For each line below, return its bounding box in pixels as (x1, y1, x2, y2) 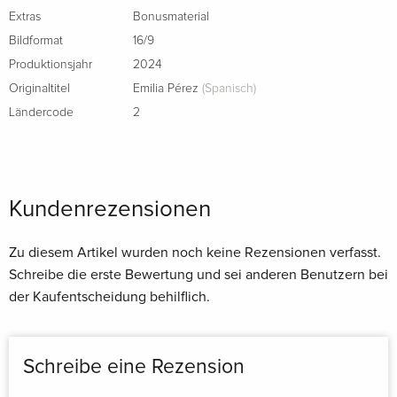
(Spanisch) (198, 82, 256, 95)
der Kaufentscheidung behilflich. (9, 287, 210, 306)
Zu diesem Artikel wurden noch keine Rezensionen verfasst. (9, 243, 381, 261)
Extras (9, 10, 41, 23)
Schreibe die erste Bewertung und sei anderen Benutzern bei (9, 265, 388, 284)
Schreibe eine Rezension (23, 354, 245, 379)
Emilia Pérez (133, 82, 198, 95)
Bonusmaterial (133, 10, 209, 23)
